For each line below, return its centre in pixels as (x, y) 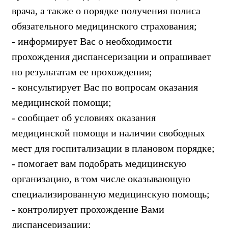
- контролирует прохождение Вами (88, 209)
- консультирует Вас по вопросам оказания (105, 87)
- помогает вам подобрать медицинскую (99, 163)
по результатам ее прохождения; (82, 72)
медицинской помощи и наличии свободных (108, 133)
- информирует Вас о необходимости (92, 41)
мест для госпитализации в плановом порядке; (113, 148)
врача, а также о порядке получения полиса (106, 10)
